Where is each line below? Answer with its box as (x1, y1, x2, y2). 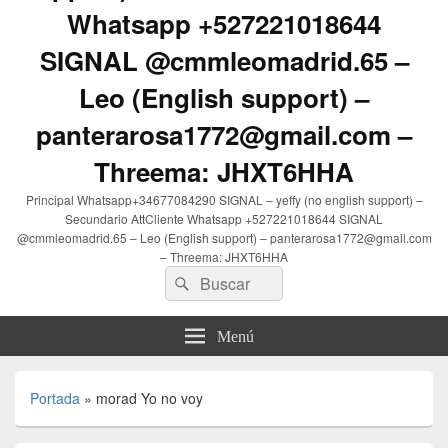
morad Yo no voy (96, 388, 203, 409)
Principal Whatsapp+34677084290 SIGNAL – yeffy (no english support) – (25, 191, 423, 209)
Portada (30, 388, 80, 409)
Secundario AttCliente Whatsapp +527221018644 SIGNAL (65, 210, 383, 228)
